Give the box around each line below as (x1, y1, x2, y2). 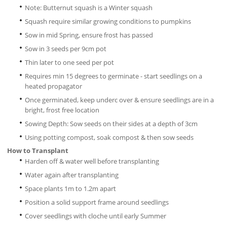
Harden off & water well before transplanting (24, 157, 159, 166)
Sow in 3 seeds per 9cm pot (24, 44, 106, 54)
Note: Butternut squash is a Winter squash (24, 3, 153, 13)
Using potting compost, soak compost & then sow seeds (24, 133, 194, 142)
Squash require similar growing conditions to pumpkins (24, 17, 191, 26)
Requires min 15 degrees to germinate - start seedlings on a (24, 71, 202, 81)
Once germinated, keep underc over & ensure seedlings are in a (24, 95, 214, 105)
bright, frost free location (24, 105, 99, 115)
